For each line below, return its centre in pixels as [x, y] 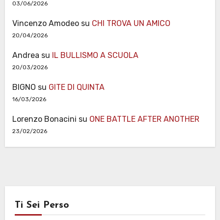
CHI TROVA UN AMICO [131, 24]
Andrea [26, 55]
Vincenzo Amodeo [45, 24]
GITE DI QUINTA [76, 87]
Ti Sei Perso [42, 206]
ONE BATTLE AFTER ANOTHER [144, 119]
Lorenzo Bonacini [44, 119]
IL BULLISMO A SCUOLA [95, 55]
